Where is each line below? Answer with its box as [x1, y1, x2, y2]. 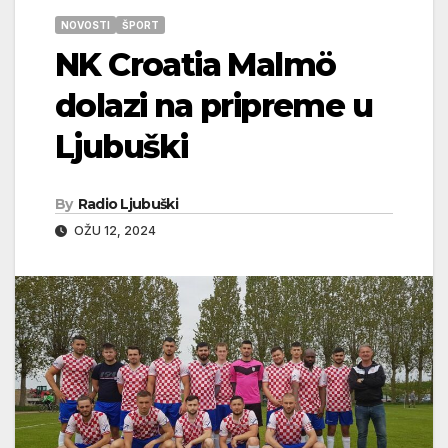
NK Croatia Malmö [55, 44, 336, 84]
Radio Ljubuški [77, 194, 178, 213]
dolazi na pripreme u [55, 85, 372, 125]
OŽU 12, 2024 [71, 222, 156, 238]
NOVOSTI [61, 18, 110, 31]
